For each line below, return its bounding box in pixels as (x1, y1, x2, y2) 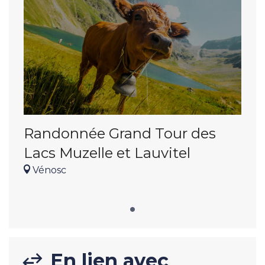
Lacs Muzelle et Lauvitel (24, 144, 190, 161)
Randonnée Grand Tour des (24, 124, 216, 142)
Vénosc (30, 164, 66, 176)
